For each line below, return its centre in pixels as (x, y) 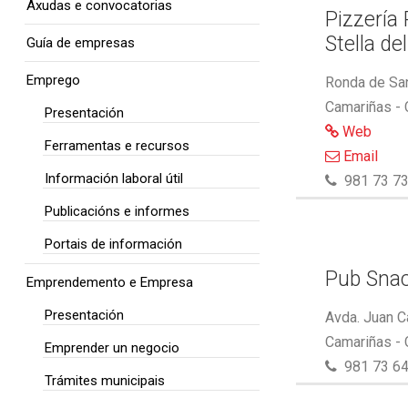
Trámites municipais (105, 381)
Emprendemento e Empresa (110, 282)
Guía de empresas (81, 43)
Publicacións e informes (117, 211)
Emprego (53, 80)
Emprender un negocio (112, 348)
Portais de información (113, 244)
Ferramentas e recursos (117, 146)
